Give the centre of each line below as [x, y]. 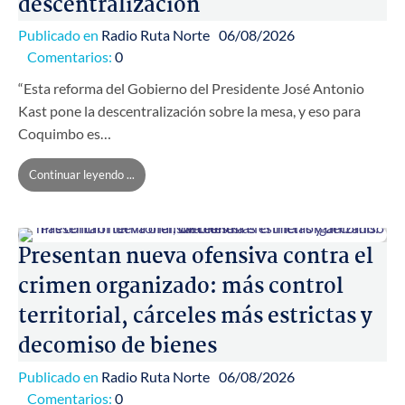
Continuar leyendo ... [82, 175]
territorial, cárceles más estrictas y [195, 317]
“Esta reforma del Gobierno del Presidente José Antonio [191, 89]
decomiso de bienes [118, 347]
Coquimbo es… [65, 134]
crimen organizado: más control [181, 287]
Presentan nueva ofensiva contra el [196, 258]
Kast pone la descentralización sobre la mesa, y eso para [189, 111]
